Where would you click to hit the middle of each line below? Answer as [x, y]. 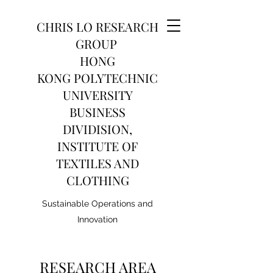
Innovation [97, 219]
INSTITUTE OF [97, 146]
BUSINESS [97, 112]
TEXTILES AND [97, 163]
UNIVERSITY [97, 95]
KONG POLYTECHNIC [97, 78]
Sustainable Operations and [97, 204]
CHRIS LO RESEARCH [97, 27]
